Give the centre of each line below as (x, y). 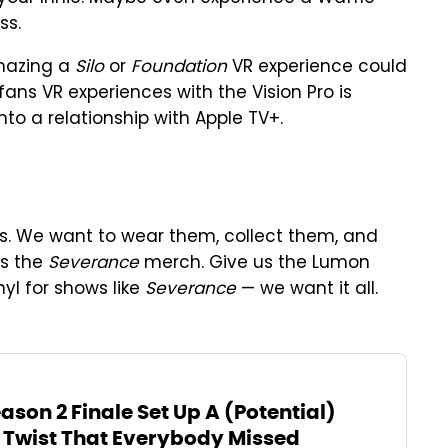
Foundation (179, 68)
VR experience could (317, 68)
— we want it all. (307, 290)
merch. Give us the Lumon (254, 264)
